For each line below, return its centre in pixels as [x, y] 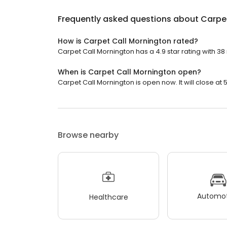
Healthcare [108, 197]
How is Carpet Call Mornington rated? [128, 41]
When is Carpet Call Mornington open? [129, 72]
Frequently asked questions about [129, 19]
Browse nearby [88, 135]
